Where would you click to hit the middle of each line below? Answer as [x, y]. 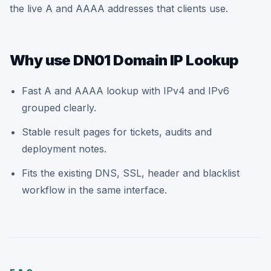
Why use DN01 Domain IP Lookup [124, 60]
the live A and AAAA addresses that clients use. [119, 8]
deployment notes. [64, 149]
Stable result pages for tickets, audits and [117, 132]
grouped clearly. [59, 108]
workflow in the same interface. [94, 190]
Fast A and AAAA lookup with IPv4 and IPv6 [126, 91]
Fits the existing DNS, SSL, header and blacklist [131, 173]
